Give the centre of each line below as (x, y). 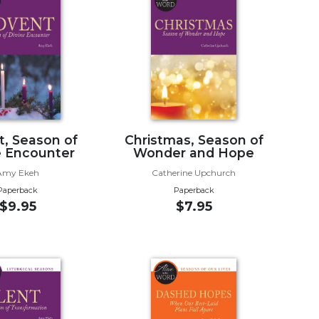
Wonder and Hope (194, 152)
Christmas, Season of (194, 140)
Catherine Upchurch (194, 172)
